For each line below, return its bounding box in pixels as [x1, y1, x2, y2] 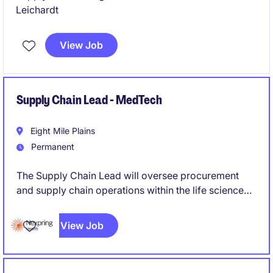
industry [16, 199, 53, 211]
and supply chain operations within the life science [16, 184, 244, 196]
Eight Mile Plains [28, 126, 95, 136]
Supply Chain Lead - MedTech [16, 92, 162, 108]
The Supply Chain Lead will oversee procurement [16, 169, 239, 182]
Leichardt [16, 4, 58, 16]
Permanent [29, 141, 74, 152]
